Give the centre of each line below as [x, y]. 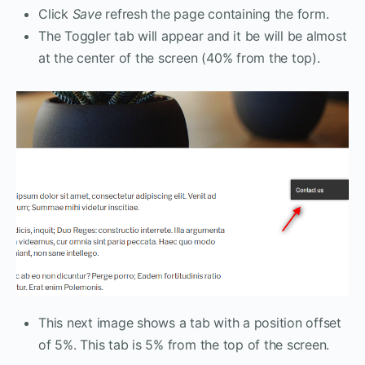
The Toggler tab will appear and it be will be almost [193, 36]
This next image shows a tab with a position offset [190, 323]
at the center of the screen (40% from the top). [179, 58]
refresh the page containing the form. [215, 14]
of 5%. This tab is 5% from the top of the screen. [184, 345]
